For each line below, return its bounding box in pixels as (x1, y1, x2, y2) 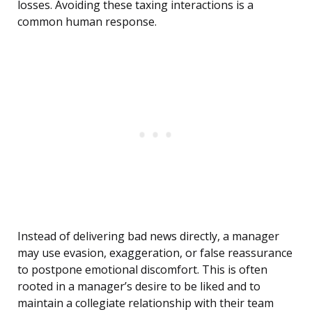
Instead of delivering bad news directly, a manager (17, 228, 279, 244)
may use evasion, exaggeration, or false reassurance (17, 245, 292, 261)
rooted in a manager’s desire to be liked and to (17, 279, 260, 295)
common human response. (17, 14, 157, 30)
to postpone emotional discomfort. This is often (17, 262, 267, 278)
